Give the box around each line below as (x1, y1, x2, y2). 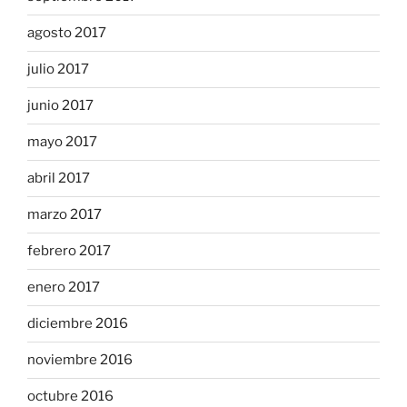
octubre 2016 (27, 388, 114, 405)
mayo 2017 (27, 134, 97, 151)
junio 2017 (27, 97, 94, 114)
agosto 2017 (27, 25, 106, 42)
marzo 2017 (27, 206, 102, 223)
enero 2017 (27, 279, 100, 296)
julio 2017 (27, 61, 89, 78)
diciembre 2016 (27, 315, 128, 333)
